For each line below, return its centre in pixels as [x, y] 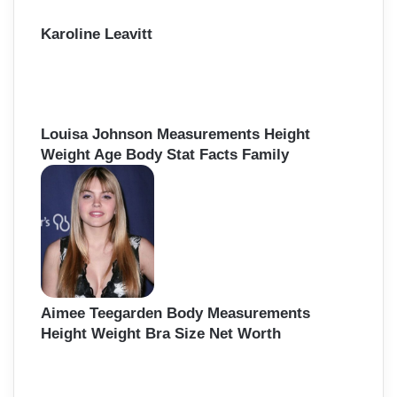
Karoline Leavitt [97, 35]
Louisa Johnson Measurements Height [175, 135]
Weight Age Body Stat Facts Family [165, 155]
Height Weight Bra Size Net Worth [161, 334]
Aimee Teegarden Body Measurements [175, 314]
